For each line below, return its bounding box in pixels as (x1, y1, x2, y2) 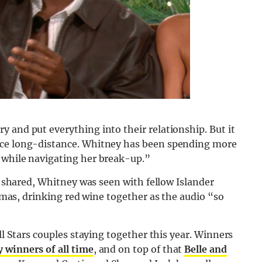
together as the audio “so (104, 191, 224, 203)
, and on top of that (93, 243, 185, 256)
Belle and (184, 243, 227, 256)
